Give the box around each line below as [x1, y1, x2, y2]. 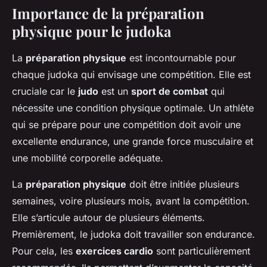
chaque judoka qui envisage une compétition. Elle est [12, 69, 251, 81]
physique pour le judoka [12, 21, 171, 41]
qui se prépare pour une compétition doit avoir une [12, 119, 241, 131]
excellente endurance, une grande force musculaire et [12, 135, 253, 148]
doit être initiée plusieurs [126, 178, 239, 191]
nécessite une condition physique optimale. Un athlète [12, 102, 254, 114]
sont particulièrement [153, 245, 250, 257]
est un [98, 85, 131, 98]
